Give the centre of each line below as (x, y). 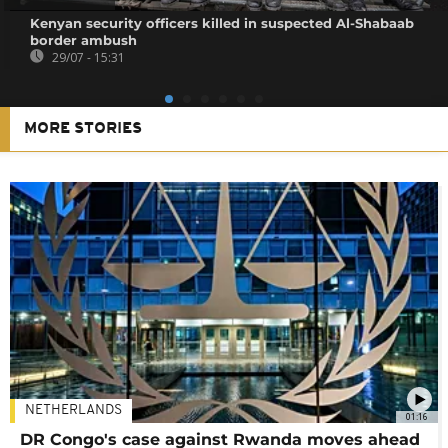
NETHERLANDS (73, 410)
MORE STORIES (83, 128)
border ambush (84, 39)
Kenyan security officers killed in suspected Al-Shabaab (222, 22)
